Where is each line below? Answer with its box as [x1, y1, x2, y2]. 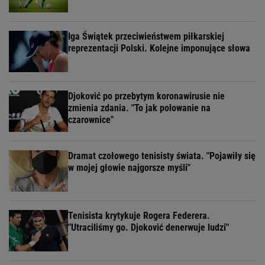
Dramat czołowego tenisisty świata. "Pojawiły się [68, 150, 256, 162]
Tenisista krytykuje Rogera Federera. [68, 210, 210, 222]
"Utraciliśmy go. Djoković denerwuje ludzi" [68, 222, 229, 234]
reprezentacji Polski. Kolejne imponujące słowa [68, 43, 250, 54]
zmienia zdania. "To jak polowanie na [68, 102, 211, 114]
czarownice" [68, 114, 114, 126]
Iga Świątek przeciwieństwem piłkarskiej [68, 31, 224, 43]
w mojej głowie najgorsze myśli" [68, 162, 190, 174]
